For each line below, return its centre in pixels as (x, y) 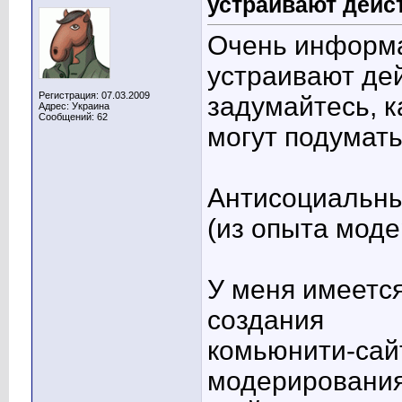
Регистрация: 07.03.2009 (94, 95)
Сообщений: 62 (73, 117)
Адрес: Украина (74, 106)
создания (266, 320)
